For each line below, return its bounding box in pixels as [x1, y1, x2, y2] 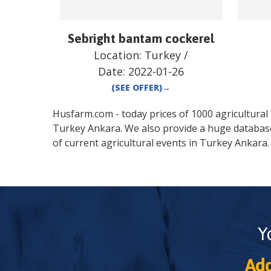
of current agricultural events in [53, 136, 200, 150]
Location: [94, 48, 145, 63]
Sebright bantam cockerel [68, 31, 215, 46]
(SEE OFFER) [111, 82, 163, 94]
